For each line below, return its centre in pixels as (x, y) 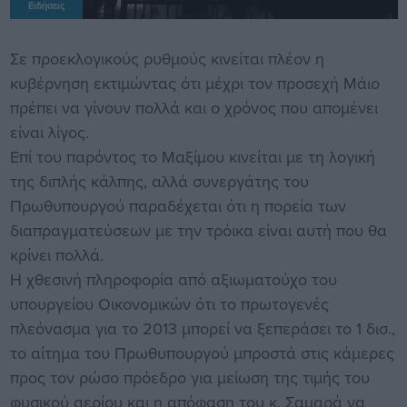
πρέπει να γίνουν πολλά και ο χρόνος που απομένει (194, 107)
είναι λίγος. (49, 132)
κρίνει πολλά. (56, 254)
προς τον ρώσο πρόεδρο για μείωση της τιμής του (189, 377)
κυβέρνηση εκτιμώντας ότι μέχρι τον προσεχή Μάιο (194, 83)
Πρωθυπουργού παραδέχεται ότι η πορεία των (178, 205)
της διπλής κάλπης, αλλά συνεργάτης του (159, 181)
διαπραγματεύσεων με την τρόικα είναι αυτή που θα (198, 230)
